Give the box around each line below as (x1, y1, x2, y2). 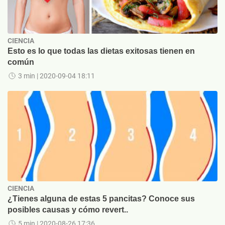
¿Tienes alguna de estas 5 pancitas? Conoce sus (8, 194, 195, 203)
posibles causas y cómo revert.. (8, 205, 128, 214)
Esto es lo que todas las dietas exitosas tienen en (8, 46, 195, 55)
